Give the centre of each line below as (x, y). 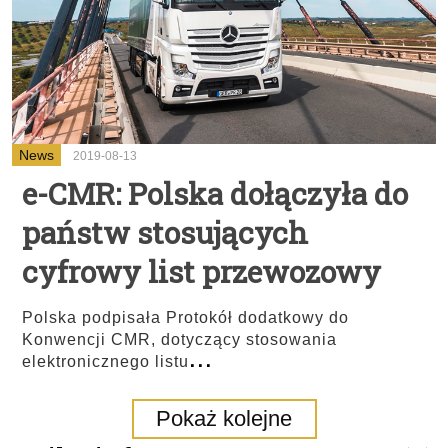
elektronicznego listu (105, 361)
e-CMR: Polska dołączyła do (215, 193)
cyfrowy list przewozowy (201, 271)
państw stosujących (165, 232)
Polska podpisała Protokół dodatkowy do (185, 317)
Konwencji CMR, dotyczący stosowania (179, 339)
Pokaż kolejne (224, 418)
